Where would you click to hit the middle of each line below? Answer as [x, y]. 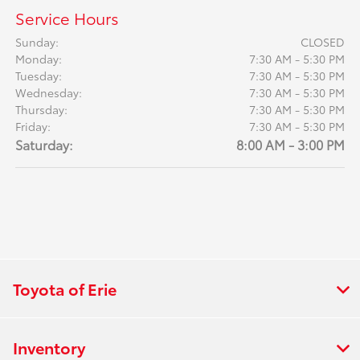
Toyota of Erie [65, 288]
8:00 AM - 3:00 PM [290, 144]
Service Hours [67, 17]
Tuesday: [39, 75]
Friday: [33, 126]
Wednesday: [49, 92]
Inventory [49, 347]
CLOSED [322, 41]
